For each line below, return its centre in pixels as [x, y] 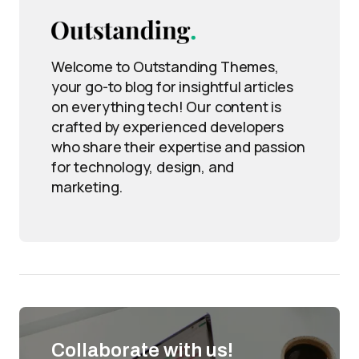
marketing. [87, 187]
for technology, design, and [143, 167]
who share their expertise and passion [178, 147]
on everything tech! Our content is [166, 107]
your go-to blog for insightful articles [172, 87]
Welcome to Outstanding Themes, [165, 67]
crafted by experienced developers [168, 127]
